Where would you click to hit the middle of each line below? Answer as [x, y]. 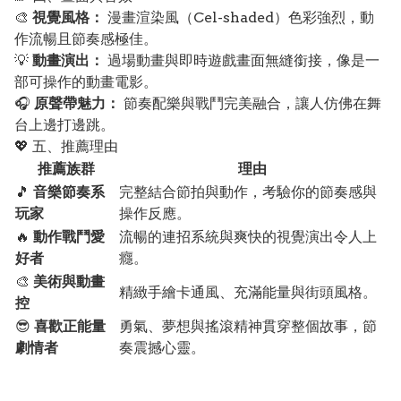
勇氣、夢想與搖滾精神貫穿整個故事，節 [248, 326]
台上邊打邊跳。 [64, 125]
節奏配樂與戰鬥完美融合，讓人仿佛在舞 [251, 103]
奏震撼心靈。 [162, 348]
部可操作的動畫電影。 [86, 82]
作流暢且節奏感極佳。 [86, 39]
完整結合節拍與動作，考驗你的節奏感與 [248, 192]
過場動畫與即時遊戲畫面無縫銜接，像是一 [242, 60]
